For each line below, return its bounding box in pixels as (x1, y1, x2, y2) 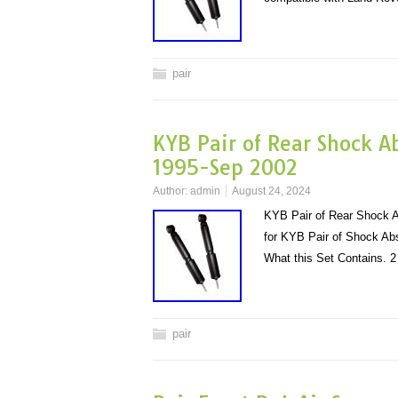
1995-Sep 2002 (153, 155, 298, 180)
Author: (153, 185, 190, 197)
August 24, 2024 (232, 185, 311, 197)
